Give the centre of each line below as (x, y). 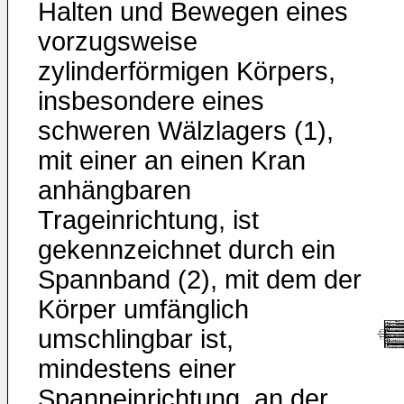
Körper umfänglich (143, 309)
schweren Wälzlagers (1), (186, 131)
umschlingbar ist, (136, 339)
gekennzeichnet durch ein (187, 250)
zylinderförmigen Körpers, (187, 71)
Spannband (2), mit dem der (200, 280)
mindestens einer (137, 369)
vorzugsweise (118, 41)
